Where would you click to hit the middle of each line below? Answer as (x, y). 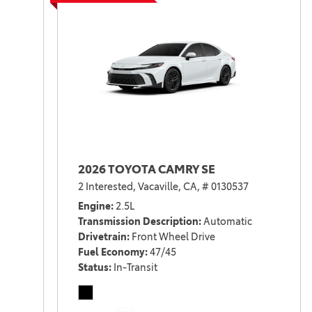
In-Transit (135, 268)
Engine (94, 206)
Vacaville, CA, (169, 187)
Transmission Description (138, 222)
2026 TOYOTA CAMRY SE (146, 170)
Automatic (227, 222)
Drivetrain (102, 237)
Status (93, 268)
